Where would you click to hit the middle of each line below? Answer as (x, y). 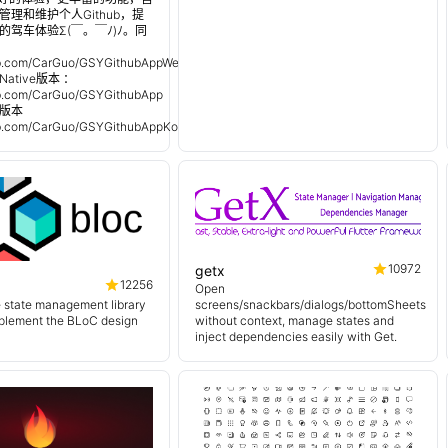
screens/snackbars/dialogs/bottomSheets (310, 304)
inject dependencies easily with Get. (296, 336)
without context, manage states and (294, 320)
